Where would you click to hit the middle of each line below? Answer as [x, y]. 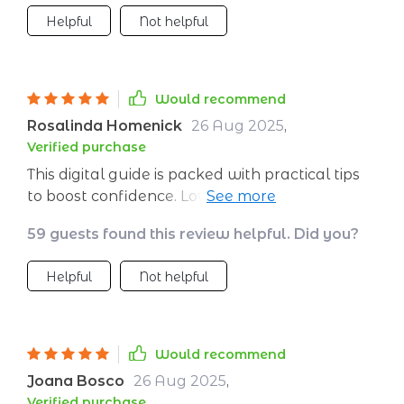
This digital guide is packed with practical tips [193, 174]
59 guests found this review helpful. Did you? [193, 234]
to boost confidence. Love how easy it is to [182, 196]
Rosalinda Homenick [105, 126]
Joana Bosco [76, 381]
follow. [52, 218]
